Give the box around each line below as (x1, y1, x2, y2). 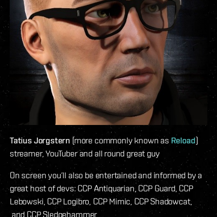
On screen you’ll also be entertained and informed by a (10, 170, 202, 181)
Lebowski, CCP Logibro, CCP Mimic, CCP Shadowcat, (10, 196, 192, 207)
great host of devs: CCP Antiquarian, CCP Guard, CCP (10, 183, 193, 194)
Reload (170, 135, 196, 146)
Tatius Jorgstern (10, 135, 71, 146)
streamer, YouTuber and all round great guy (10, 148, 160, 159)
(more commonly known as (70, 135, 171, 146)
